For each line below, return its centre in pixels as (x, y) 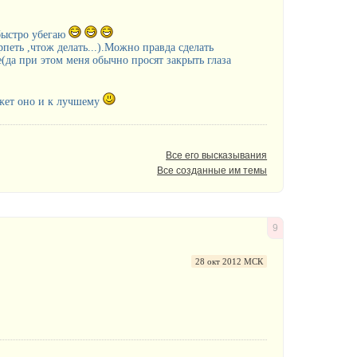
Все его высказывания (217, 155)
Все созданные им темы (212, 170)
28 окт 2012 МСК (229, 261)
